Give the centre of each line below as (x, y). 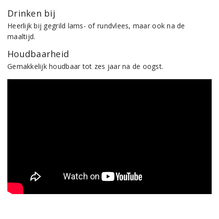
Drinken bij (31, 13)
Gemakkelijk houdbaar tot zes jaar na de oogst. (86, 66)
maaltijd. (22, 36)
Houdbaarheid (38, 54)
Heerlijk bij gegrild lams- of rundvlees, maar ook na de (96, 26)
